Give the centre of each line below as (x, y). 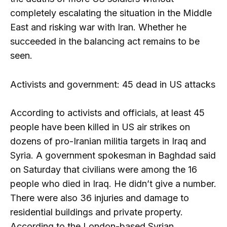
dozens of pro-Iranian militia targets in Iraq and (108, 141)
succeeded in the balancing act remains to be (105, 41)
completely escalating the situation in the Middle (111, 13)
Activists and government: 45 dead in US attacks (113, 84)
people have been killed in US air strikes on (100, 127)
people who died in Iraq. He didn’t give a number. (113, 184)
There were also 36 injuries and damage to (100, 198)
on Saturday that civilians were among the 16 (104, 170)
